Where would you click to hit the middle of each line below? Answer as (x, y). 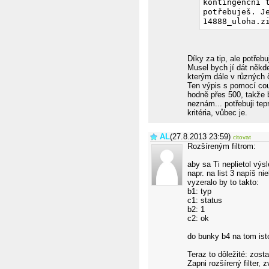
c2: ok (198, 218)
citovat (242, 137)
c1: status (205, 200)
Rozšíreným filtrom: (222, 146)
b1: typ (199, 191)
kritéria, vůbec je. (217, 113)
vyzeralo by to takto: (223, 182)
